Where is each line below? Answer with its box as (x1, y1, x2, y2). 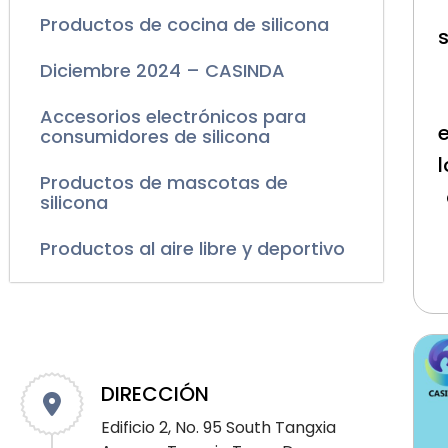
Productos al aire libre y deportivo (40, 236, 345, 262)
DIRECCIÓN (101, 380, 210, 409)
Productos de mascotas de (40, 170, 288, 196)
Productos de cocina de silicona (40, 12, 329, 38)
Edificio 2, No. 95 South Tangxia (101, 416, 337, 440)
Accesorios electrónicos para (40, 104, 306, 130)
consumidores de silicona (40, 124, 270, 150)
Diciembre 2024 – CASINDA (40, 58, 285, 84)
